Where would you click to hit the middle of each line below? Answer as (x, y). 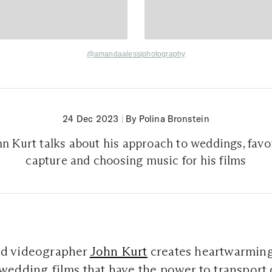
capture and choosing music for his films (136, 161)
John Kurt (118, 252)
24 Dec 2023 (91, 119)
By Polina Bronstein (168, 119)
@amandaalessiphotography (136, 54)
